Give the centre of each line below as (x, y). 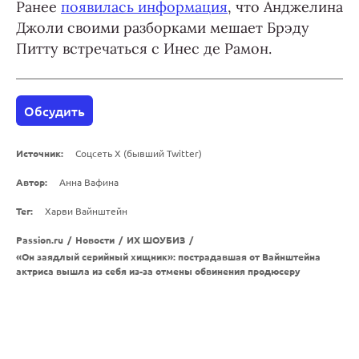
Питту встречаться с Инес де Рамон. (144, 49)
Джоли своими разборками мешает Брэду (163, 28)
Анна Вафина (89, 182)
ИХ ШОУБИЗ (156, 240)
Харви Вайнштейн (86, 211)
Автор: (32, 182)
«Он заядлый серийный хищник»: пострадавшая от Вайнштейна (168, 257)
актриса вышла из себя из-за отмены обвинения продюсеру (158, 271)
